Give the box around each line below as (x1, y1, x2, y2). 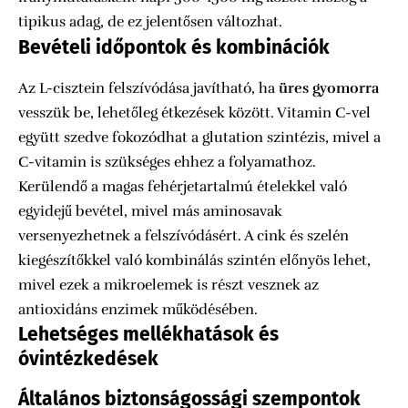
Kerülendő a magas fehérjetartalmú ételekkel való (18, 177, 347, 196)
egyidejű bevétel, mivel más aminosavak (18, 201, 282, 220)
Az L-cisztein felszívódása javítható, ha (18, 78, 279, 97)
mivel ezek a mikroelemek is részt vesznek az (18, 275, 319, 294)
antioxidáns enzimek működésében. (18, 300, 258, 319)
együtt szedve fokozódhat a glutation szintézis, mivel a (18, 127, 381, 147)
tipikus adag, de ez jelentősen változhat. (18, 13, 282, 32)
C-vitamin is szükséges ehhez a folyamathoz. (18, 152, 316, 171)
